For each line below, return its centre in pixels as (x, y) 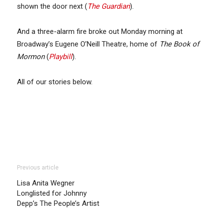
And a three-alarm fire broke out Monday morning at (100, 31)
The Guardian (108, 6)
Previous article (38, 167)
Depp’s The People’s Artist (58, 203)
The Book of (179, 44)
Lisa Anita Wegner (46, 183)
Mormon (31, 56)
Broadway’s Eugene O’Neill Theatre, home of (88, 44)
